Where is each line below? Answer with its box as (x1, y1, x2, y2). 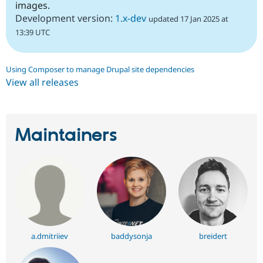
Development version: (15, 11, 115, 25)
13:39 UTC (15, 26, 50, 38)
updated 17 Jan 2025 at (149, 13, 228, 24)
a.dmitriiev (31, 231, 69, 242)
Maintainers (15, 123, 117, 147)
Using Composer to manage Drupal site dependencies (6, 63, 194, 75)
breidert (199, 231, 228, 242)
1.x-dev (115, 11, 146, 25)
